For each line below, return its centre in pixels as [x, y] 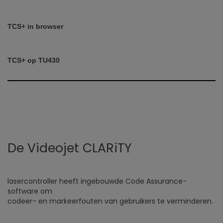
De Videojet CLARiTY [69, 148]
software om [30, 191]
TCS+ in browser [35, 26]
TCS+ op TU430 [34, 60]
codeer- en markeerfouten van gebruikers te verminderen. [110, 201]
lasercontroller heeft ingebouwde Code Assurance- [97, 181]
